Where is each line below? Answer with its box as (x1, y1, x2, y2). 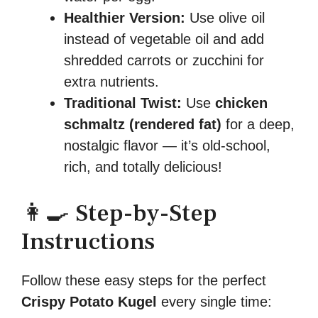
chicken (215, 94, 268, 111)
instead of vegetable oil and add (64, 31, 264, 47)
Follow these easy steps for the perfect (21, 272, 266, 288)
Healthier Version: (64, 9, 185, 26)
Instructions (21, 225, 155, 257)
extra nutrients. (64, 73, 159, 89)
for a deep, (221, 116, 295, 132)
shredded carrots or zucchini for (64, 52, 264, 68)
